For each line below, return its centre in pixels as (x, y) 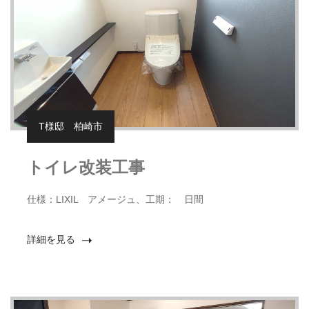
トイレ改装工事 (86, 168)
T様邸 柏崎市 (71, 127)
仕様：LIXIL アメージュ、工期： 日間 (115, 200)
